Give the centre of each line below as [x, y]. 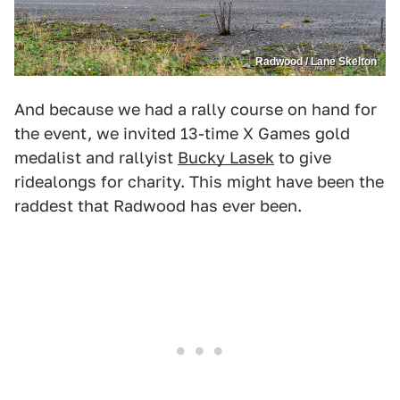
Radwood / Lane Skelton [316, 62]
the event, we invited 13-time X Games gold [182, 134]
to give [303, 158]
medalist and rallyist [96, 158]
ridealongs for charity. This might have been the [199, 182]
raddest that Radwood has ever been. [158, 206]
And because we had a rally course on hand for [196, 110]
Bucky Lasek [226, 158]
